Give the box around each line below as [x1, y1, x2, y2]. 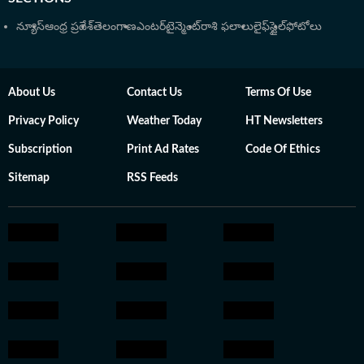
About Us [8, 87, 55, 98]
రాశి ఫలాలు [201, 19, 253, 32]
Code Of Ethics [245, 144, 320, 155]
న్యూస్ [16, 19, 45, 32]
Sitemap [8, 172, 50, 184]
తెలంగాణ [93, 19, 136, 32]
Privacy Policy [8, 115, 79, 127]
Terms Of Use [245, 87, 311, 98]
